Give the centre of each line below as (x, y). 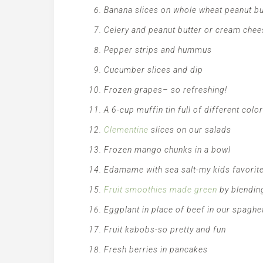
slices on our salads (191, 130)
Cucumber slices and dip (154, 70)
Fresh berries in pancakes (156, 249)
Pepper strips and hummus (158, 50)
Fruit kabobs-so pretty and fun (165, 230)
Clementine (127, 130)
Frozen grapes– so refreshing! (166, 90)
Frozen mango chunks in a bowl (167, 150)
